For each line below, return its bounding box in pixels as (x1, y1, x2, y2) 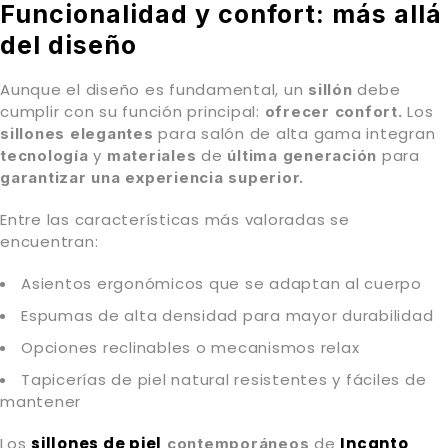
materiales (106, 146, 197, 166)
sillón (308, 80, 353, 100)
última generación (227, 146, 382, 166)
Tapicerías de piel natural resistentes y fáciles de (21, 369, 427, 391)
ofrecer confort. (264, 102, 403, 122)
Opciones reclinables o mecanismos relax (21, 337, 360, 359)
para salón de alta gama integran (153, 123, 436, 145)
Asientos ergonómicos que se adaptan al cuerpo (21, 273, 422, 295)
